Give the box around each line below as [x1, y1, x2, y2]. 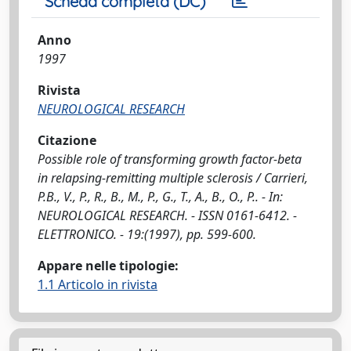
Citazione [38, 132, 96, 149]
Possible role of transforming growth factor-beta [38, 150, 302, 168]
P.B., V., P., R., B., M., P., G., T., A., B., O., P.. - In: [38, 188, 283, 205]
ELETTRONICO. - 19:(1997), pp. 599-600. [38, 226, 256, 243]
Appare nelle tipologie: [38, 257, 179, 274]
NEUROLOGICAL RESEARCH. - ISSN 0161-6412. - [38, 207, 297, 224]
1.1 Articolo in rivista [38, 276, 157, 293]
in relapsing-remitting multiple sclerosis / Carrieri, [38, 169, 308, 186]
